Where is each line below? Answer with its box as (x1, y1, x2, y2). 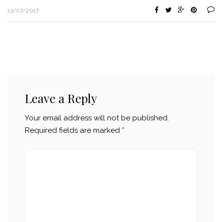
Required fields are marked (25, 126, 122, 135)
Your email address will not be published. (25, 113, 169, 122)
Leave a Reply (25, 90, 97, 106)
